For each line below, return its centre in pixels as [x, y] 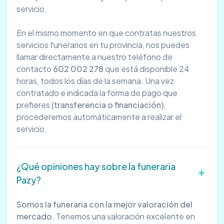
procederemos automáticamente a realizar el [99, 117]
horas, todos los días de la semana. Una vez [95, 81]
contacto [35, 69]
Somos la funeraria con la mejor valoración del [104, 204]
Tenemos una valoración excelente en [125, 216]
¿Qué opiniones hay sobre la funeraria [96, 166]
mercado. [35, 216]
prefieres [34, 105]
